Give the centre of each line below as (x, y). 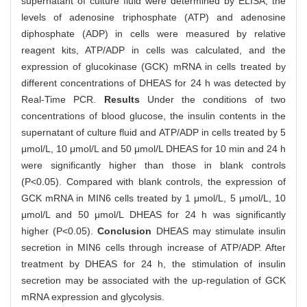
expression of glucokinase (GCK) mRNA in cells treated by (153, 67)
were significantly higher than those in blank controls (153, 165)
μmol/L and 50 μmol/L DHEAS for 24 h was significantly (153, 215)
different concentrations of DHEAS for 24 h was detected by (153, 83)
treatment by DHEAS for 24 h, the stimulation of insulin (153, 264)
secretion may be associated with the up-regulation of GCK (153, 281)
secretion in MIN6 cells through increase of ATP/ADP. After (153, 248)
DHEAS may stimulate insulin (221, 231)
